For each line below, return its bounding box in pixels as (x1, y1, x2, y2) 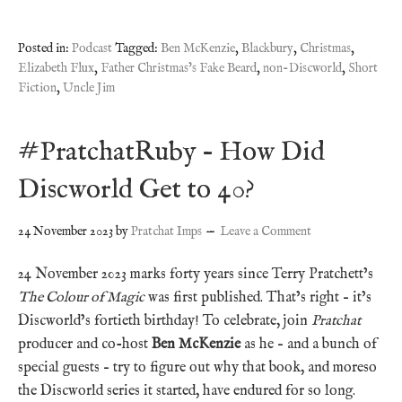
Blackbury (241, 39, 293, 57)
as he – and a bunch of (240, 335, 377, 354)
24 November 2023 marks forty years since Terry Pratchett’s (18, 265, 373, 284)
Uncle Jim (63, 79, 115, 96)
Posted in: (18, 39, 72, 57)
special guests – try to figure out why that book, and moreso (18, 358, 377, 377)
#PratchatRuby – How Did (18, 135, 325, 170)
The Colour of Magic (18, 288, 144, 307)
